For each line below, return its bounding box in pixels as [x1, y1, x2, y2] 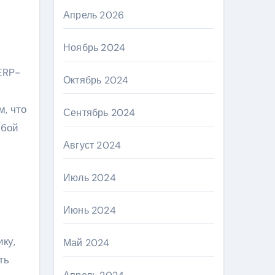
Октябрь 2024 [63, 74, 129, 87]
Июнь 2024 [63, 204, 116, 217]
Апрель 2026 [63, 9, 125, 21]
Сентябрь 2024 [63, 106, 136, 119]
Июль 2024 [63, 171, 116, 184]
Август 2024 [63, 139, 122, 152]
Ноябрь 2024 [63, 41, 126, 54]
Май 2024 [63, 236, 110, 249]
